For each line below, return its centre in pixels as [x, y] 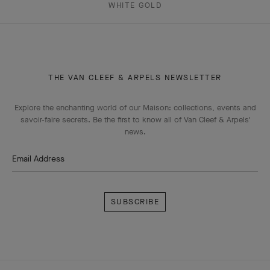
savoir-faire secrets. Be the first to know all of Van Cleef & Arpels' [135, 120]
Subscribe [125, 179]
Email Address [38, 159]
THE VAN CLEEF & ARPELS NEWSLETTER [135, 78]
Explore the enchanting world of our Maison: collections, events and [135, 108]
